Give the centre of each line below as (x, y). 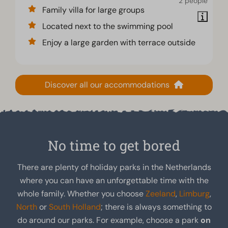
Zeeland (160, 193)
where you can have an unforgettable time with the (114, 180)
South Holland (75, 207)
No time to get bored (114, 145)
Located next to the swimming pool (108, 26)
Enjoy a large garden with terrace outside (119, 42)
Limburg (194, 193)
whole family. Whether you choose (81, 193)
